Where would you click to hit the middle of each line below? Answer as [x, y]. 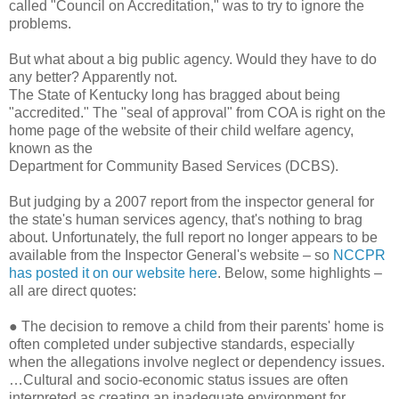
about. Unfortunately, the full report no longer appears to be [193, 237]
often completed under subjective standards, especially [182, 344]
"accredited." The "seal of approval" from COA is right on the [197, 112]
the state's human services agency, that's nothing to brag [186, 219]
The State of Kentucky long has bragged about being [175, 94]
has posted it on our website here [113, 273]
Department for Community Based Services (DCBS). [174, 166]
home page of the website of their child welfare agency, [181, 130]
